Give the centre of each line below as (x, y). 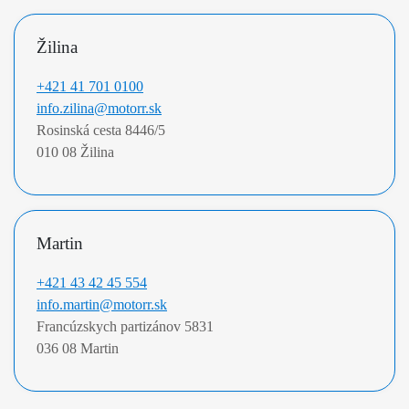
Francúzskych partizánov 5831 (127, 326)
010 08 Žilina (75, 152)
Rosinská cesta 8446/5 (103, 130)
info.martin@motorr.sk (102, 304)
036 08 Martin (78, 348)
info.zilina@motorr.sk (99, 108)
